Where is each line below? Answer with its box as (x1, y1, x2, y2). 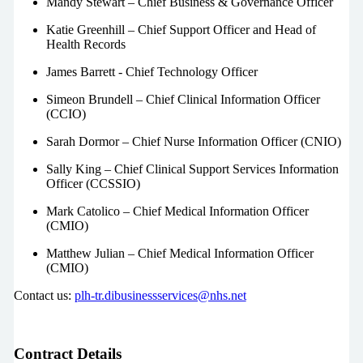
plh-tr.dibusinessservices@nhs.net (74, 288, 246, 302)
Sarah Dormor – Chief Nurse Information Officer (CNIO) (45, 134, 341, 148)
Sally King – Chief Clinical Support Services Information (45, 161, 339, 176)
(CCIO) (45, 106, 86, 121)
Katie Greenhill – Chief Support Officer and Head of (45, 22, 316, 36)
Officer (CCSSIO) (45, 176, 140, 190)
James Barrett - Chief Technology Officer (45, 64, 258, 79)
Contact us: (13, 288, 75, 302)
